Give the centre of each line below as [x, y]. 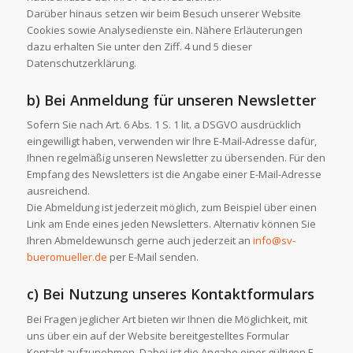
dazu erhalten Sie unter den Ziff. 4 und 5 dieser [139, 47]
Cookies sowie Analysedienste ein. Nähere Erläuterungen [164, 30]
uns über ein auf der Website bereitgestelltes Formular [158, 335]
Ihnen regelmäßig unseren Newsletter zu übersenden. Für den [176, 158]
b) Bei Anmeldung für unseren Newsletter [171, 100]
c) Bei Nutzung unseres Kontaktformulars [170, 294]
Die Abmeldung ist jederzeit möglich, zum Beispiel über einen [171, 208]
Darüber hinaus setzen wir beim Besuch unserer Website [163, 14]
